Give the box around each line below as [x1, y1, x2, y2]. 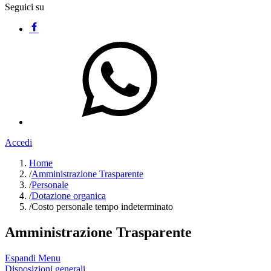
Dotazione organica [31, 191, 106, 201]
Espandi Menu [5, 252, 60, 263]
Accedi [5, 137, 32, 148]
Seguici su [5, 2, 44, 12]
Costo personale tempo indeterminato [31, 201, 173, 212]
